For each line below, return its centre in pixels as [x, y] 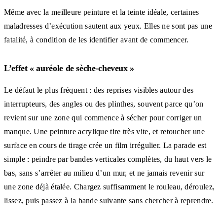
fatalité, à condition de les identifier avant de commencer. [96, 39]
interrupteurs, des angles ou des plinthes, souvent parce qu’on [104, 104]
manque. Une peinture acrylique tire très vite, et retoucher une [104, 131]
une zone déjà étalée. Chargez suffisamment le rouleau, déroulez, [110, 186]
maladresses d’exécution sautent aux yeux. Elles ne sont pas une [108, 26]
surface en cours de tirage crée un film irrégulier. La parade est [105, 145]
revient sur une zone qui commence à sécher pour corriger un [103, 117]
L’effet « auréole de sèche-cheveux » [69, 68]
